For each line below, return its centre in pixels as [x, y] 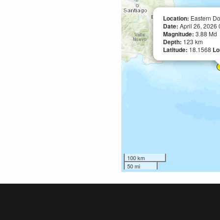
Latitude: [176, 50]
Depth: [173, 42]
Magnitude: [179, 34]
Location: [176, 18]
